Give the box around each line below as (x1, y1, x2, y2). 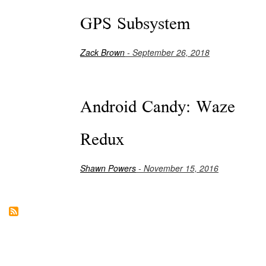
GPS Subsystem (80, 7, 190, 40)
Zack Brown (80, 46, 125, 58)
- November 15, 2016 (136, 161, 218, 174)
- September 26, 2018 (125, 46, 210, 58)
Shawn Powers (80, 161, 136, 174)
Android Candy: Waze (80, 90, 235, 123)
